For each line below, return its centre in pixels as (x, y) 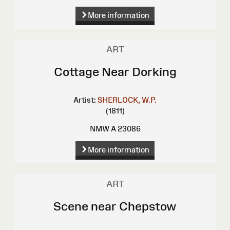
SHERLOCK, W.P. (127, 100)
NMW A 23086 (115, 129)
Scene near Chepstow (115, 206)
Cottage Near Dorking (115, 72)
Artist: (85, 100)
